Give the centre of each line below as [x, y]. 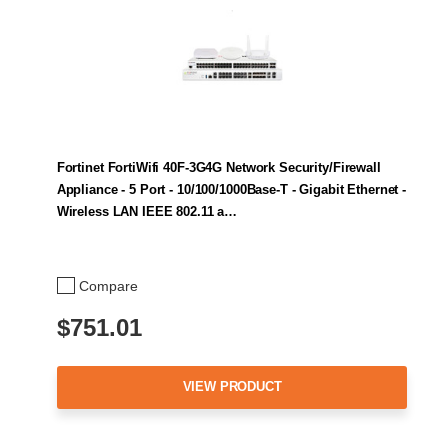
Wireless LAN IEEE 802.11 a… [147, 211]
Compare [108, 285]
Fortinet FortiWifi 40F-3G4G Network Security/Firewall [218, 167]
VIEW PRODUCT [232, 387]
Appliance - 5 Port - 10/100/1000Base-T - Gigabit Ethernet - [231, 189]
